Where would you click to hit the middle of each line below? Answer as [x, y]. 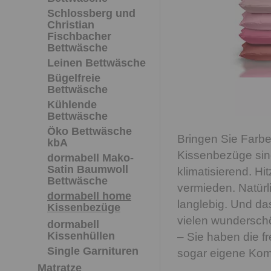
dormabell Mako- [90, 158]
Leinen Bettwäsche [96, 63]
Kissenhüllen [81, 236]
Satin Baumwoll [88, 169]
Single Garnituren [93, 251]
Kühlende [72, 105]
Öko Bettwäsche [90, 131]
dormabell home [89, 196]
